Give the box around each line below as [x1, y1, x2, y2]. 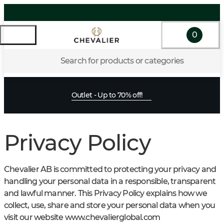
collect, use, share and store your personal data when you [4, 200, 215, 210]
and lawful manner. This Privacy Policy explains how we [4, 188, 207, 198]
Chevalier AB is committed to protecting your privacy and [4, 164, 216, 174]
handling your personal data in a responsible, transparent [4, 176, 216, 186]
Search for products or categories [60, 56, 184, 65]
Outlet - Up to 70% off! [71, 90, 143, 99]
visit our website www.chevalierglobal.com [4, 212, 160, 222]
